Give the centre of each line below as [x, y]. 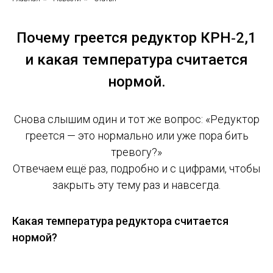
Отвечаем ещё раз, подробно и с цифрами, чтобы [136, 169]
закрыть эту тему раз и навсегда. [136, 185]
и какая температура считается [136, 60]
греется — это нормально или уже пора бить [136, 136]
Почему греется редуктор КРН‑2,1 [136, 38]
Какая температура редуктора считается [120, 221]
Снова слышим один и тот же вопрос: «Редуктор [136, 119]
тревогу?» [136, 152]
